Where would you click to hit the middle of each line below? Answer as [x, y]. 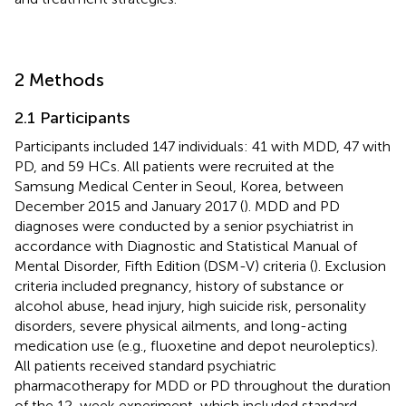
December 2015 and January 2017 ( [129, 206]
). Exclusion [350, 266]
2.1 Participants [72, 117]
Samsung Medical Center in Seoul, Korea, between [179, 186]
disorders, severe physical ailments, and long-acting [181, 325]
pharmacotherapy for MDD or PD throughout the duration [203, 385]
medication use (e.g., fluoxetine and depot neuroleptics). [196, 345]
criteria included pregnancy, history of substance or [179, 285]
